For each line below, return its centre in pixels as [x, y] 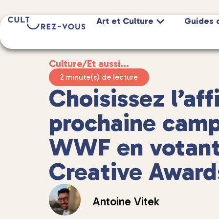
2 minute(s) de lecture [99, 77]
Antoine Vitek [126, 201]
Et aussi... [108, 64]
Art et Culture [125, 21]
